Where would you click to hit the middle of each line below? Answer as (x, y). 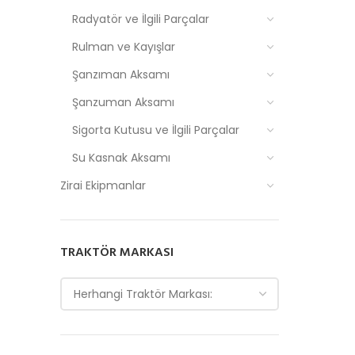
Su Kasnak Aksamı (121, 158)
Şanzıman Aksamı (121, 74)
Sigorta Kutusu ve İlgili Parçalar (156, 130)
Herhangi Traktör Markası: (143, 294)
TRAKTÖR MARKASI (117, 253)
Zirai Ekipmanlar (103, 185)
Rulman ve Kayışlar (124, 47)
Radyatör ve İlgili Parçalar (141, 19)
